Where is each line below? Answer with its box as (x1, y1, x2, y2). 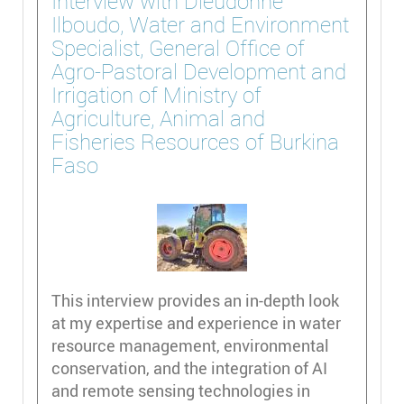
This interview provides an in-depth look (51, 289, 339, 311)
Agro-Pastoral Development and (51, 56, 346, 86)
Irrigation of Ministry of (51, 79, 262, 109)
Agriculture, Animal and (51, 103, 265, 133)
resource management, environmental (51, 334, 329, 356)
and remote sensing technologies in (51, 379, 310, 401)
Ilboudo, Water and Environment (51, 9, 349, 39)
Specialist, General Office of (51, 32, 305, 62)
